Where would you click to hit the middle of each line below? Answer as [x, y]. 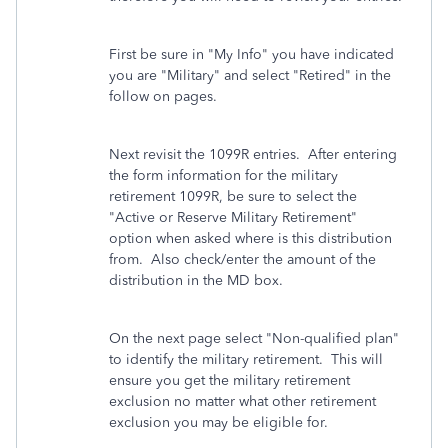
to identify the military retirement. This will [246, 359]
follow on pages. [163, 96]
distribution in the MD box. [200, 280]
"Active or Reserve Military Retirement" [233, 217]
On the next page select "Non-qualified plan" [254, 338]
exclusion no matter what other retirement [242, 401]
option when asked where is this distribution [250, 238]
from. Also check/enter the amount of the [242, 259]
